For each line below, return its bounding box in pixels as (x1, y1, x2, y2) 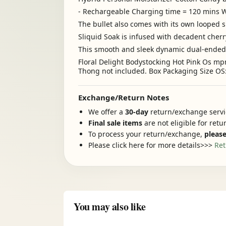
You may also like (74, 199, 146, 214)
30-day (125, 107, 150, 117)
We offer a (88, 107, 125, 117)
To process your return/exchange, (88, 129, 204, 139)
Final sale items (88, 118, 142, 128)
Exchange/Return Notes (78, 92, 169, 102)
